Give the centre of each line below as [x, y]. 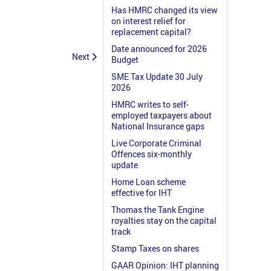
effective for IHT [142, 193]
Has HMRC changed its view [165, 10]
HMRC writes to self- [150, 105]
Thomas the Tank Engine [158, 210]
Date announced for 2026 [159, 49]
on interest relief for [149, 21]
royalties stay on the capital [164, 221]
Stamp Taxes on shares [155, 249]
